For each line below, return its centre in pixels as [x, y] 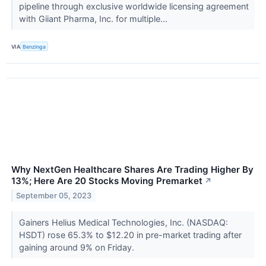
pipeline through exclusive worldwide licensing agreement [134, 7]
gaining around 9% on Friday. [77, 248]
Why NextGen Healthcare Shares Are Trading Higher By [132, 170]
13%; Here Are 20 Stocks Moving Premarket [107, 181]
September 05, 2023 [54, 196]
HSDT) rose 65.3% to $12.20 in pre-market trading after [130, 235]
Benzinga [34, 46]
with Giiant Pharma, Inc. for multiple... [94, 19]
